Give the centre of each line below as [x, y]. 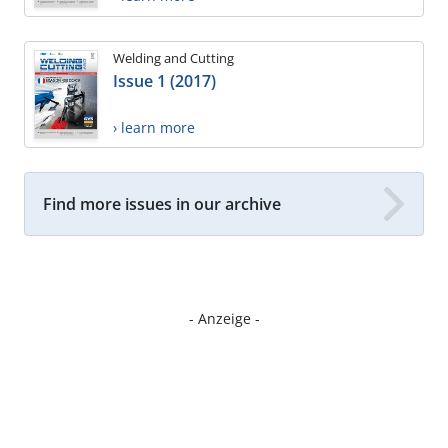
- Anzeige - [224, 319]
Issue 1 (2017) [164, 80]
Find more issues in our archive [162, 204]
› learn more [154, 127]
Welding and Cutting [173, 57]
